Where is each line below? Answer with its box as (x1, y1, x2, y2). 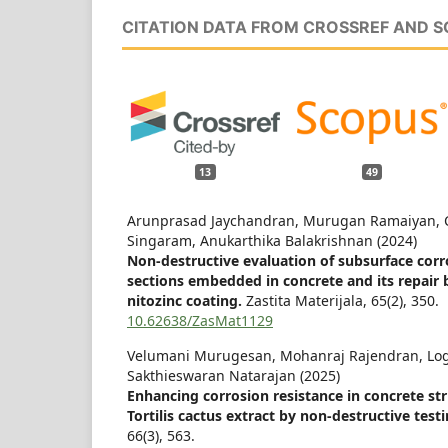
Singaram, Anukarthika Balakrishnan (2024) (127, 231, 417, 251)
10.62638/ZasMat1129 (127, 311, 273, 331)
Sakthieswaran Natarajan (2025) (127, 366, 340, 386)
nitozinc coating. (127, 291, 246, 311)
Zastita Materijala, (246, 291, 371, 311)
